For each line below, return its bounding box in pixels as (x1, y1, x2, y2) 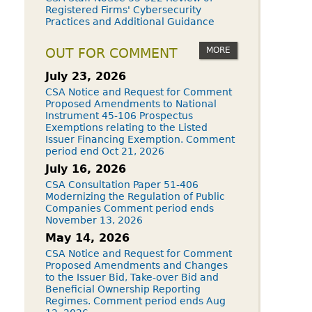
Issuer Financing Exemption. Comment (45, 134, 235, 145)
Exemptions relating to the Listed (45, 122, 208, 133)
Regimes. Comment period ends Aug (45, 295, 226, 306)
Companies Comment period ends (45, 203, 214, 214)
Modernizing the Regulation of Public (45, 191, 225, 202)
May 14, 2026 (45, 231, 130, 244)
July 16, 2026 (45, 162, 126, 175)
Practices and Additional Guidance (45, 16, 214, 27)
